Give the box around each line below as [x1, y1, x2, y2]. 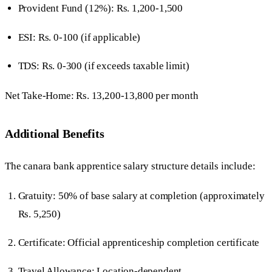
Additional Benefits [5, 127, 104, 141]
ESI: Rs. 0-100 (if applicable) [18, 31, 141, 43]
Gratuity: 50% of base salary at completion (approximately [18, 189, 265, 202]
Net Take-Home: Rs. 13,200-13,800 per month [5, 89, 199, 101]
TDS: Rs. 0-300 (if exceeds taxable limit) [18, 59, 189, 72]
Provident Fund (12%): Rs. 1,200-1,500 [18, 2, 183, 15]
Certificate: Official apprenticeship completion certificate [18, 237, 260, 249]
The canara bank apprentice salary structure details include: [5, 160, 256, 172]
